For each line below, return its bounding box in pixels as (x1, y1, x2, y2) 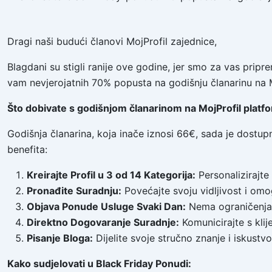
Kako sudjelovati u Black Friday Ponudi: (7, 257, 191, 270)
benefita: (7, 143, 47, 156)
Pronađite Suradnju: (27, 185, 121, 197)
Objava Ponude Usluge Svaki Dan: (27, 200, 186, 213)
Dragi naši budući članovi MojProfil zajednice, (7, 35, 217, 48)
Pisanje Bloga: (27, 232, 93, 245)
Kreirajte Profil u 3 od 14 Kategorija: (27, 169, 195, 182)
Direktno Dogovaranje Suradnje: (27, 216, 179, 229)
